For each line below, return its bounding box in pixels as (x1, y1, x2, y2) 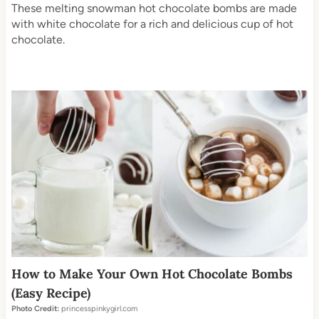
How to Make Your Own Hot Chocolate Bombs (11, 266, 293, 283)
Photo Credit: (11, 304, 59, 314)
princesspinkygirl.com (58, 304, 137, 314)
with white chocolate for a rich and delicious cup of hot (11, 16, 293, 31)
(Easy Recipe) (11, 285, 90, 302)
